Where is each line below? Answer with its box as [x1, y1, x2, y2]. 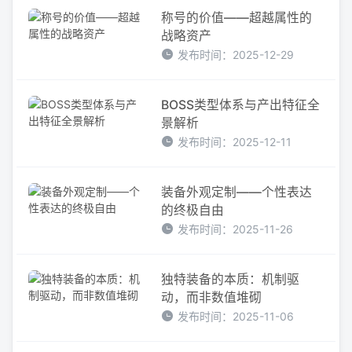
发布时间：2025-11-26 [178, 222, 294, 236]
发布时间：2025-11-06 [178, 309, 295, 323]
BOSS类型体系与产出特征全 [161, 97, 321, 112]
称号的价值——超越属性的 [161, 9, 313, 25]
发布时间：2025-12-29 [178, 47, 295, 61]
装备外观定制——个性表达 [161, 184, 313, 200]
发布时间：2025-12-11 [178, 134, 292, 148]
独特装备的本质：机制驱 [161, 271, 300, 287]
